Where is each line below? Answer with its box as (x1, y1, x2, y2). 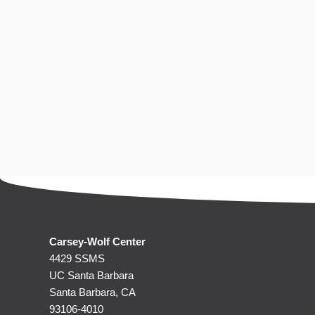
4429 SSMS (49, 252, 105, 264)
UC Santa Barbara (49, 269, 134, 281)
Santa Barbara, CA (49, 286, 136, 298)
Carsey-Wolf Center (49, 236, 146, 247)
